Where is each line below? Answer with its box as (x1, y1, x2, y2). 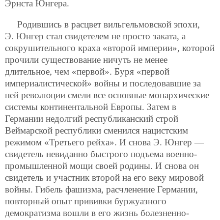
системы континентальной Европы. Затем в (5, 101, 176, 112)
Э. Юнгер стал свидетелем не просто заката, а (5, 30, 186, 41)
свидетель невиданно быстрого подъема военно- (5, 148, 197, 159)
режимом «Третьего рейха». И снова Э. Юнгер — (5, 137, 204, 147)
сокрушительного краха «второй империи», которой (5, 42, 215, 53)
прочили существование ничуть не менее (5, 54, 167, 65)
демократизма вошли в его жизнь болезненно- (5, 207, 189, 218)
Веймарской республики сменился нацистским (5, 125, 188, 136)
